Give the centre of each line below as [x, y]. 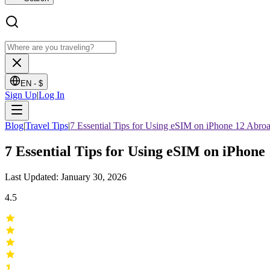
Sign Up [21, 95]
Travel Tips [47, 126]
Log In [52, 95]
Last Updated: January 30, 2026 [66, 177]
